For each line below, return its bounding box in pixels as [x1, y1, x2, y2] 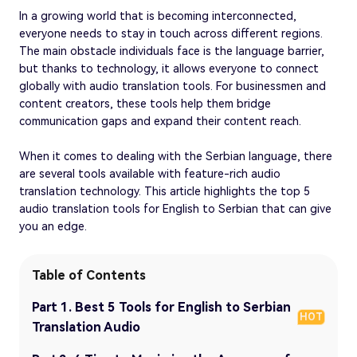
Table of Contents [32, 267, 146, 283]
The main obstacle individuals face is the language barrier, [19, 44, 324, 57]
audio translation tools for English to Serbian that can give [19, 202, 331, 215]
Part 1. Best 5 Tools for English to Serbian [32, 299, 291, 315]
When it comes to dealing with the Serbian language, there [19, 149, 332, 163]
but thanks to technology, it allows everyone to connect [19, 61, 319, 75]
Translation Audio [32, 319, 140, 335]
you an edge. [19, 219, 87, 233]
